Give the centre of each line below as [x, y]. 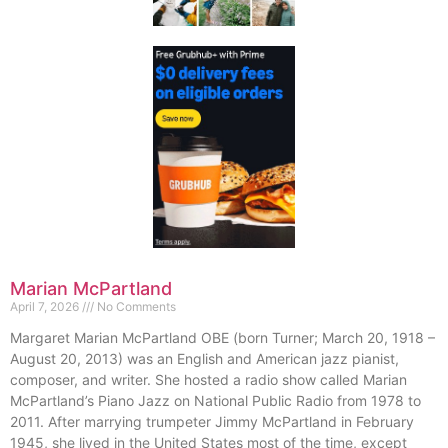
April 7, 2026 [46, 307]
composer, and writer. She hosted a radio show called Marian [208, 380]
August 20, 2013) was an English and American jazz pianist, [204, 359]
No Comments [135, 307]
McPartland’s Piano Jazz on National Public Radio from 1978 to [215, 401]
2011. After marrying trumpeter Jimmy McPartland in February [212, 422]
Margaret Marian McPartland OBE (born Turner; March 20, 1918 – [222, 338]
